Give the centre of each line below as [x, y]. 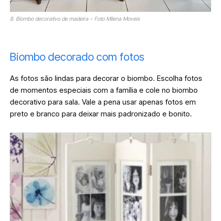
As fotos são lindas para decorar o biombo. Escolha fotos [106, 78]
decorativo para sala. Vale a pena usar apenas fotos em [103, 102]
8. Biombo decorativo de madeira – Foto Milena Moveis [75, 19]
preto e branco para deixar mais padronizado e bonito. [102, 114]
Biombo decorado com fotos [78, 57]
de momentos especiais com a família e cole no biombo [104, 90]
